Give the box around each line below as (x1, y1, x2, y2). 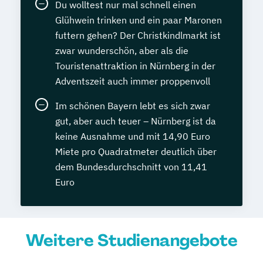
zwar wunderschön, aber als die (55, 45, 188, 57)
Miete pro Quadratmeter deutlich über (55, 146, 217, 158)
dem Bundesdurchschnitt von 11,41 (55, 161, 207, 173)
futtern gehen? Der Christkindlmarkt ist (55, 29, 221, 42)
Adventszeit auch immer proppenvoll (55, 75, 210, 87)
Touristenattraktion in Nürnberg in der (55, 60, 215, 72)
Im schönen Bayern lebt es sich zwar (55, 100, 210, 112)
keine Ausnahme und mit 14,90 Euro (55, 130, 210, 143)
